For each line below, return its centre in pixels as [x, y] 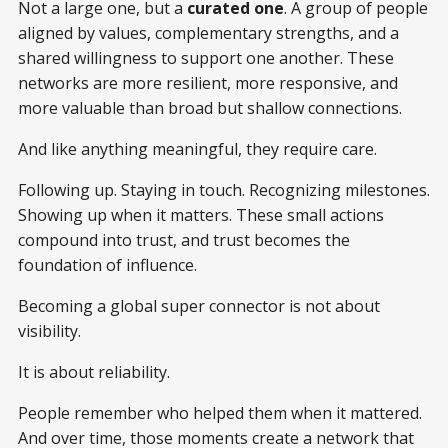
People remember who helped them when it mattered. [220, 413]
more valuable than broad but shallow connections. [210, 108]
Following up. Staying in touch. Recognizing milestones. [224, 190]
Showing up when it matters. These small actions [201, 215]
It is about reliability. [94, 372]
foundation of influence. [107, 265]
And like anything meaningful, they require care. [197, 149]
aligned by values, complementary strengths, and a [208, 33]
